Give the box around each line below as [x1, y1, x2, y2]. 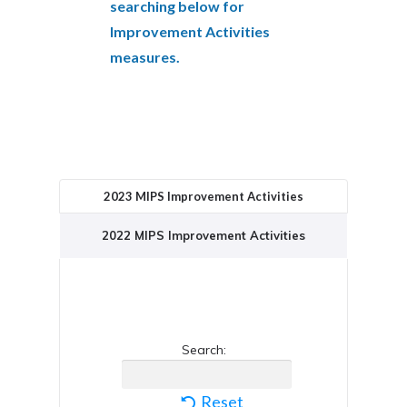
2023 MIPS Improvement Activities [104, 189, 303, 203]
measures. [110, 48, 180, 65]
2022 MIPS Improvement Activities [102, 228, 305, 243]
